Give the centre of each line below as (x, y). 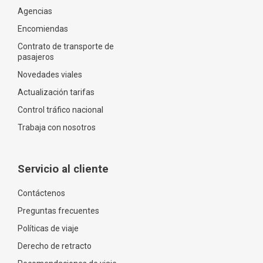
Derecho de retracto (55, 246)
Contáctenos (41, 193)
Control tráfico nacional (60, 109)
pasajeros (36, 57)
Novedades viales (50, 74)
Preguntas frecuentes (58, 210)
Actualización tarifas (56, 92)
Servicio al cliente (63, 169)
